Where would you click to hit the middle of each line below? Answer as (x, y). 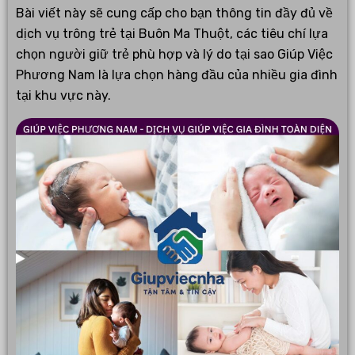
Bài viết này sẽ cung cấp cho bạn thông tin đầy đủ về (174, 13)
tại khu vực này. (63, 96)
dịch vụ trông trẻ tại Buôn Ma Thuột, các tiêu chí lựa (172, 34)
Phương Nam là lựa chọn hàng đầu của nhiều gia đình (177, 75)
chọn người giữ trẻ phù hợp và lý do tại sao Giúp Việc (174, 55)
